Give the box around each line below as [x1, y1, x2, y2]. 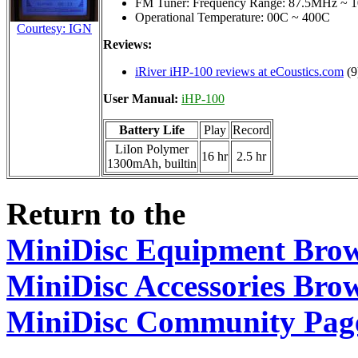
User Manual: [103, 91, 181, 105]
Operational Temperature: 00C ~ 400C [135, 10, 330, 24]
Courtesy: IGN [17, 21, 92, 35]
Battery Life [119, 122, 185, 137]
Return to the [6, 197, 185, 232]
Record [233, 122, 269, 137]
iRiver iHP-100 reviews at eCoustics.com [135, 64, 344, 78]
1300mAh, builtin [107, 156, 197, 170]
